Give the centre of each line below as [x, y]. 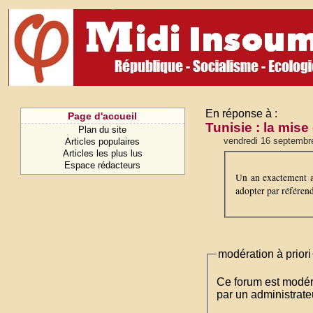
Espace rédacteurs [103, 165]
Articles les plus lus [102, 153]
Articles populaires [103, 141]
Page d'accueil [103, 116]
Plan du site [103, 130]
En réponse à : [241, 114]
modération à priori [264, 254]
